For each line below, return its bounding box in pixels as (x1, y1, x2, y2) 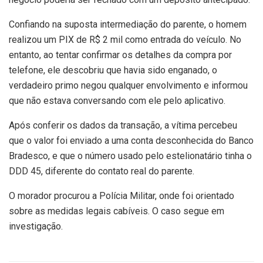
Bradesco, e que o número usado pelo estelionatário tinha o (9, 150, 252, 161)
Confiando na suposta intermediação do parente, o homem (9, 18, 247, 30)
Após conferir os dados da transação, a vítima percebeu (9, 119, 237, 131)
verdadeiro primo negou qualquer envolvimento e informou (9, 79, 248, 91)
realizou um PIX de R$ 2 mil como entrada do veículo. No (9, 33, 241, 45)
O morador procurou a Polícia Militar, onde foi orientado (9, 190, 234, 201)
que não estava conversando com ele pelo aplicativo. (9, 95, 225, 106)
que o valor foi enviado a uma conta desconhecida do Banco (9, 134, 254, 146)
